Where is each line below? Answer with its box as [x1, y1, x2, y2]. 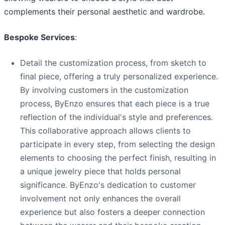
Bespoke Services [4, 32, 75, 42]
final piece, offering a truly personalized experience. [20, 71, 218, 81]
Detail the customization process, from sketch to [20, 57, 206, 68]
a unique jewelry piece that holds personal [20, 166, 181, 176]
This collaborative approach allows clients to [20, 125, 191, 136]
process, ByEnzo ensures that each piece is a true [20, 98, 209, 108]
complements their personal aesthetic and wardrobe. [4, 6, 205, 17]
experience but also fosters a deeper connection [20, 206, 205, 217]
